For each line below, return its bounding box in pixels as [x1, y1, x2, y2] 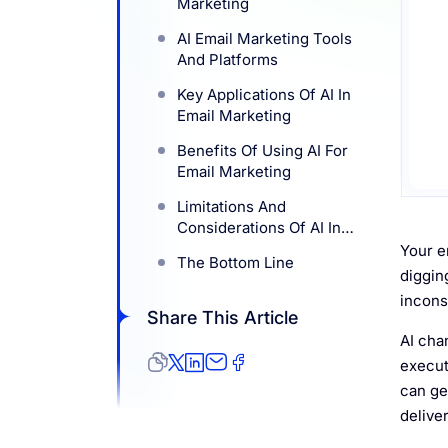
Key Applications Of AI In [177, 84, 351, 104]
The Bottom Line [177, 252, 294, 272]
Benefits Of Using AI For [177, 140, 348, 160]
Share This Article [147, 306, 298, 328]
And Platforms [177, 49, 278, 69]
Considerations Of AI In [177, 217, 341, 237]
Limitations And [177, 196, 286, 216]
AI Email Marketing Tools [177, 28, 352, 48]
